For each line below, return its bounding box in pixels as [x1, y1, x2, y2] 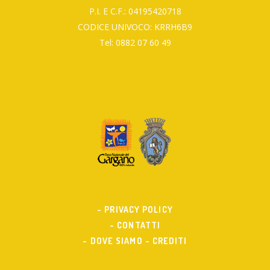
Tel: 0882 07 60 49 [99, 37, 171, 49]
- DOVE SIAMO [83, 236, 143, 246]
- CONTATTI [110, 220, 160, 231]
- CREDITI [145, 236, 187, 246]
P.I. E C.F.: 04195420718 [89, 5, 181, 17]
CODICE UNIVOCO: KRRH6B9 [78, 21, 192, 33]
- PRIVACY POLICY [97, 204, 173, 215]
